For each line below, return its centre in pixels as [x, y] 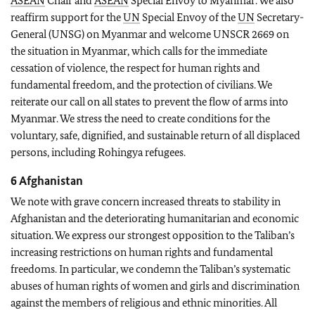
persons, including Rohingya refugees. [98, 152]
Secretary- [279, 17]
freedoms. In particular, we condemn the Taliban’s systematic [150, 269]
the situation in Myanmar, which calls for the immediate [139, 51]
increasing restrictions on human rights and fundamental [142, 252]
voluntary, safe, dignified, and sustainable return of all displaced [155, 135]
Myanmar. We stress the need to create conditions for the [140, 118]
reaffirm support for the [67, 17]
